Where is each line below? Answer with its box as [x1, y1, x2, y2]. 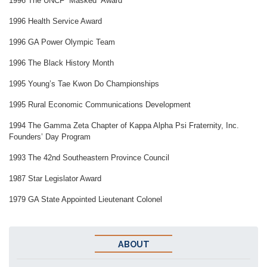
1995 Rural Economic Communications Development [9, 100, 191, 110]
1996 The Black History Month [9, 58, 114, 68]
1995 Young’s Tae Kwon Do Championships [9, 79, 159, 89]
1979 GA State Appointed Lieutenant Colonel [9, 195, 162, 204]
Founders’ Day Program [9, 132, 91, 142]
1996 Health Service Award [9, 17, 102, 26]
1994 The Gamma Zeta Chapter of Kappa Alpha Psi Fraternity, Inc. [9, 121, 239, 131]
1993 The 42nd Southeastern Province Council [9, 153, 169, 163]
